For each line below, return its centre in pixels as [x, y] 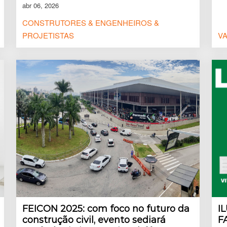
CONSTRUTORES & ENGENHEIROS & [91, 22]
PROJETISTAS [48, 35]
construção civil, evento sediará [94, 220]
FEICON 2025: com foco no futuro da [106, 209]
